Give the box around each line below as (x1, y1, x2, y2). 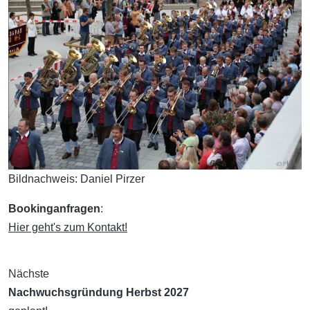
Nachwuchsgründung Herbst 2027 (8, 286, 189, 299)
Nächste (8, 268, 49, 280)
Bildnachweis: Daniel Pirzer (8, 173, 145, 185)
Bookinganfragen (8, 203, 100, 215)
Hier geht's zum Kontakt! (8, 221, 127, 234)
